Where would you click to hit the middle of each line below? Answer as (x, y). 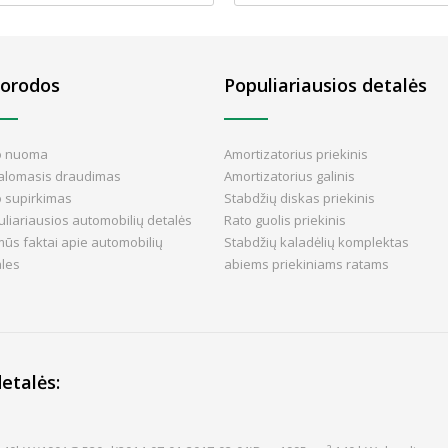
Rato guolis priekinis (285, 220)
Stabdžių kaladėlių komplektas (316, 242)
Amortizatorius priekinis (296, 154)
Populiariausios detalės (325, 85)
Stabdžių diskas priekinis (299, 198)
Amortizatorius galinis (289, 176)
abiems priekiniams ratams (306, 264)
